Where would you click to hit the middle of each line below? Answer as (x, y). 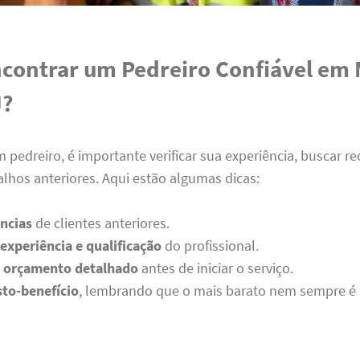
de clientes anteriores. (101, 223)
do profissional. (211, 246)
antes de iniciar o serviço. (216, 268)
